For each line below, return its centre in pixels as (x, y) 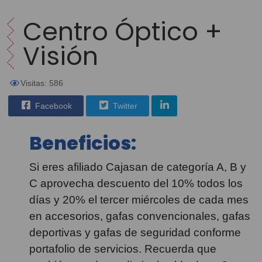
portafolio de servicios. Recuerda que (123, 249)
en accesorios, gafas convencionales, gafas (140, 216)
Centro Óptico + (122, 32)
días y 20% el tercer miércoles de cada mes (139, 200)
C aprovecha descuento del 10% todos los (136, 183)
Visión (60, 56)
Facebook (52, 106)
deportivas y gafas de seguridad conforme (135, 232)
